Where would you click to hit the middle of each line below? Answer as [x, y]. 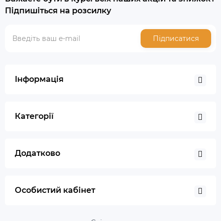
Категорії [34, 116]
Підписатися [176, 38]
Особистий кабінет [55, 190]
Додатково [37, 153]
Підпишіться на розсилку [58, 11]
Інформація [39, 79]
